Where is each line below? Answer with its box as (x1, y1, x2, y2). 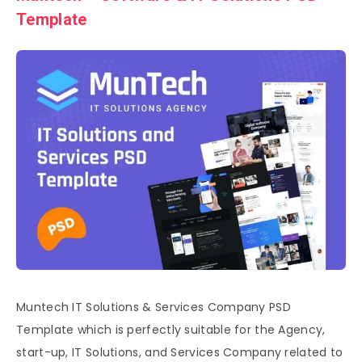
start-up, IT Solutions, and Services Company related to (16, 343, 343, 360)
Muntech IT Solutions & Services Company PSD (16, 298, 291, 315)
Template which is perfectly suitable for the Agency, (16, 321, 326, 338)
